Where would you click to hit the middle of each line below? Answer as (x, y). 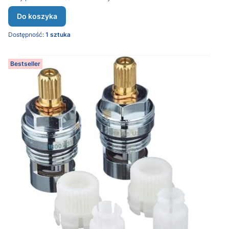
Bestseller (25, 64)
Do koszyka (37, 16)
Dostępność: (27, 35)
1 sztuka (58, 35)
